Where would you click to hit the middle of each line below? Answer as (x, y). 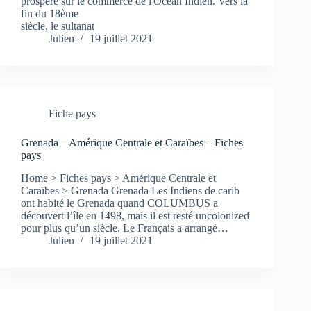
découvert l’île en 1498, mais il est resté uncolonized (135, 215)
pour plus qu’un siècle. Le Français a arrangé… (125, 228)
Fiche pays (72, 113)
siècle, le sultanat (58, 26)
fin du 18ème (50, 13)
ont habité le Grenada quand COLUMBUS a (119, 203)
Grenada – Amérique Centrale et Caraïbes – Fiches (132, 142)
